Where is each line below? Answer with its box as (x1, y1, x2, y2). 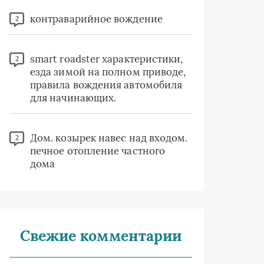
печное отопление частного (30, 144, 166, 157)
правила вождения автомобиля (30, 78, 183, 91)
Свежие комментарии (19, 226, 182, 245)
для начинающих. (30, 91, 117, 104)
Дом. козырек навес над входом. (30, 131, 188, 144)
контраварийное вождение (30, 12, 163, 25)
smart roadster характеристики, (30, 52, 183, 65)
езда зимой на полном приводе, (30, 65, 186, 78)
